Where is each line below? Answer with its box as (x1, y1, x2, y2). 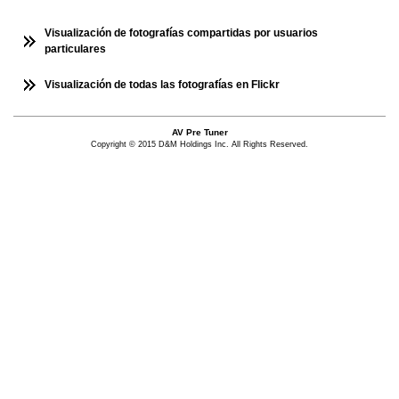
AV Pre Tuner (171, 127, 228, 137)
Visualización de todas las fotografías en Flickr (45, 78, 280, 91)
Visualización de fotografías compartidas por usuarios (45, 27, 318, 39)
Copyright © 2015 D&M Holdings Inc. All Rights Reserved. (91, 140, 308, 149)
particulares (45, 43, 106, 55)
